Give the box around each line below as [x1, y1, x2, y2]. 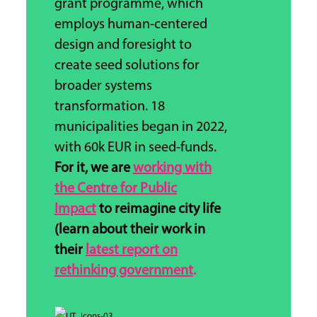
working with [132, 161, 212, 176]
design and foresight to [54, 38, 192, 53]
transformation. [54, 100, 151, 115]
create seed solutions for [54, 59, 200, 74]
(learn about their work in [54, 223, 205, 238]
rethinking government [54, 264, 193, 279]
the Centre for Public [54, 182, 177, 197]
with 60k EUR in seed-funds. [54, 141, 217, 156]
